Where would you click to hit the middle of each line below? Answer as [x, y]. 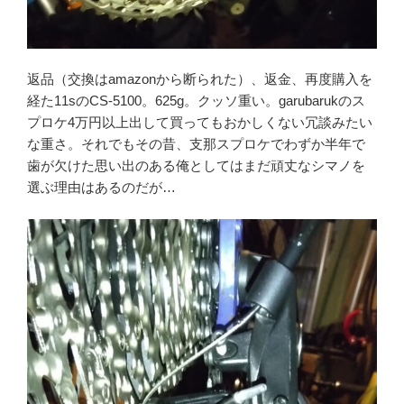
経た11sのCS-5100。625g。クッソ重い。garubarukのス [196, 101]
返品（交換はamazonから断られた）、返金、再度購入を [200, 79]
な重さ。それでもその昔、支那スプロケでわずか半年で [196, 144]
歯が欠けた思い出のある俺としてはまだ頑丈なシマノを [196, 166]
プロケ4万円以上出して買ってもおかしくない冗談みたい [200, 123]
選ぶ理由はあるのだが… [101, 188]
